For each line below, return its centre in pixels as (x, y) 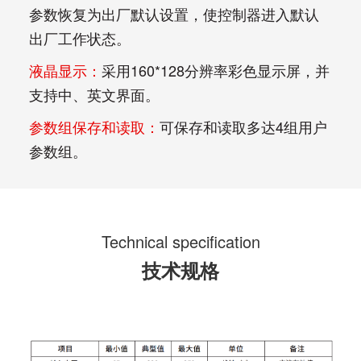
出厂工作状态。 (81, 38)
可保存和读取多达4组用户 (243, 127)
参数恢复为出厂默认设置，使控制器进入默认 (174, 14)
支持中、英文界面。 (96, 94)
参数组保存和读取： (94, 127)
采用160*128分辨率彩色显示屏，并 (215, 70)
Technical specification (180, 241)
